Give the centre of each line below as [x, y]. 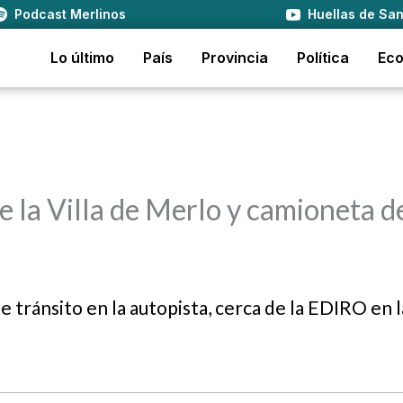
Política [323, 58]
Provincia [235, 58]
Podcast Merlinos [71, 14]
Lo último [82, 58]
